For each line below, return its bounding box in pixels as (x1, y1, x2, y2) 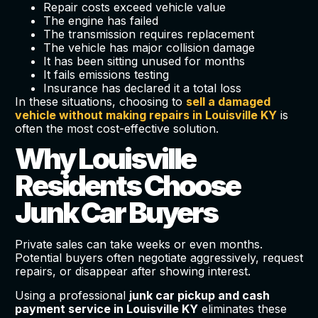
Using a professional (14, 287, 129, 302)
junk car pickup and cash (128, 287, 270, 302)
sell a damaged (185, 94, 270, 109)
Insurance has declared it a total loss (43, 81, 241, 96)
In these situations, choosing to (14, 94, 186, 109)
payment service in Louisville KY (14, 301, 198, 316)
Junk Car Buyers (14, 195, 217, 231)
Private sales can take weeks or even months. (14, 237, 263, 252)
